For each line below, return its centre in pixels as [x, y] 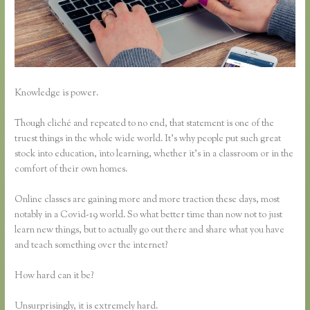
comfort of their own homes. [71, 170]
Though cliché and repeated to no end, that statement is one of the [145, 124]
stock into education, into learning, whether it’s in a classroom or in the [154, 155]
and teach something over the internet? [91, 246]
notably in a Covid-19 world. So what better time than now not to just [149, 216]
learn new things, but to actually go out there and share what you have [150, 231]
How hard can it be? [54, 276]
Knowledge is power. [57, 94]
